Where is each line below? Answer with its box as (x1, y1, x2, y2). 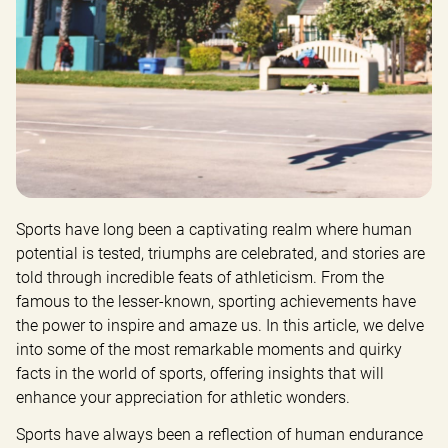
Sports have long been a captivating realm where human (16, 220, 412, 240)
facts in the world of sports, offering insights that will (16, 364, 384, 384)
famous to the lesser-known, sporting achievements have (16, 292, 416, 312)
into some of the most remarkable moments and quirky (16, 340, 402, 360)
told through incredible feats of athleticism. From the (16, 268, 384, 288)
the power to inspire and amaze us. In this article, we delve (16, 316, 424, 336)
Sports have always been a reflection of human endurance (16, 425, 423, 445)
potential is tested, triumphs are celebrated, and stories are (16, 244, 425, 264)
